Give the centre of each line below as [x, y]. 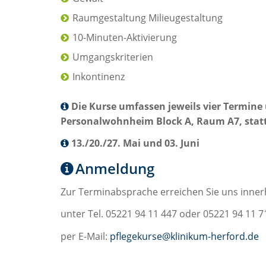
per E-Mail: [85, 236]
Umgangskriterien [113, 57]
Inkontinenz [99, 76]
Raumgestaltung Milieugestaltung [148, 18]
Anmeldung [115, 168]
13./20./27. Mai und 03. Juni [135, 143]
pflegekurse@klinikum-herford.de [184, 236]
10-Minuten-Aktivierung [125, 37]
